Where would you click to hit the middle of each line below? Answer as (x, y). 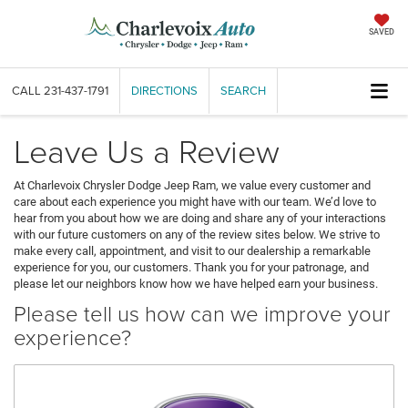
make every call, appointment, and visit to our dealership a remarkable (192, 251)
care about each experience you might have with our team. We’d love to (195, 202)
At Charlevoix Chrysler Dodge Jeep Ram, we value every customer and (192, 186)
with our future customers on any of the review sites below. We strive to (197, 235)
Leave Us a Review (147, 151)
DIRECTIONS (164, 91)
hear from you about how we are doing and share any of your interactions (200, 219)
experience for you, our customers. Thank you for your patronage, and (191, 268)
